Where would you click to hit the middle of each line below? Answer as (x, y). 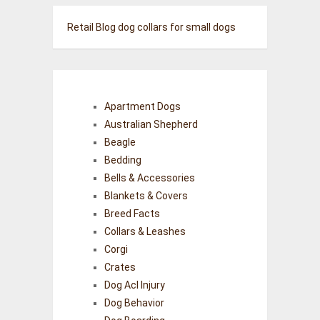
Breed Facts (132, 214)
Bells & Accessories (149, 178)
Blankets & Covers (146, 196)
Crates (120, 267)
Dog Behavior (134, 303)
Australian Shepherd (151, 124)
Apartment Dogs (142, 106)
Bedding (122, 160)
